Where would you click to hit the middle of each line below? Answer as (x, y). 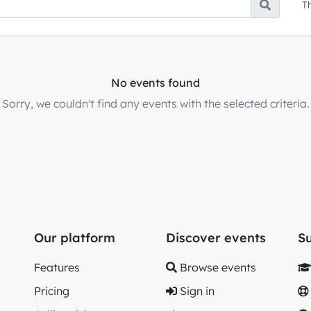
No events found (155, 83)
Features (57, 267)
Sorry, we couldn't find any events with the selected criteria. (155, 104)
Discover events (216, 238)
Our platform (75, 238)
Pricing (52, 291)
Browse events (217, 267)
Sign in (196, 291)
